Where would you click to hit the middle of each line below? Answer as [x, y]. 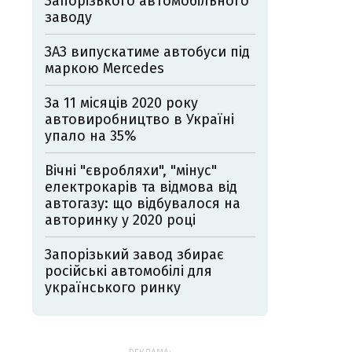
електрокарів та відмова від [141, 187]
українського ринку [113, 287]
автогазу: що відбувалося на [143, 203]
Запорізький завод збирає [134, 254]
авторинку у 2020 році [120, 220]
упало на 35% [91, 136]
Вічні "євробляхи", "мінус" [131, 170]
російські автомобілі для [128, 271]
